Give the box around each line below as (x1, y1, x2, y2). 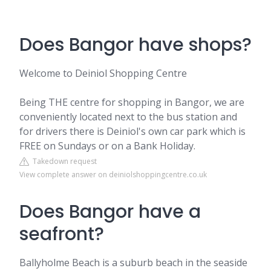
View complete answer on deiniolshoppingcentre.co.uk (19, 169, 207, 180)
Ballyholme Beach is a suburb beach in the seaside (19, 256, 247, 269)
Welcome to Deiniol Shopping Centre (19, 67, 187, 80)
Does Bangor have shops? (19, 32, 252, 57)
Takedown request (29, 156, 97, 166)
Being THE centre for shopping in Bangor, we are (19, 96, 244, 109)
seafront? (19, 221, 104, 247)
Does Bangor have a (19, 199, 201, 224)
